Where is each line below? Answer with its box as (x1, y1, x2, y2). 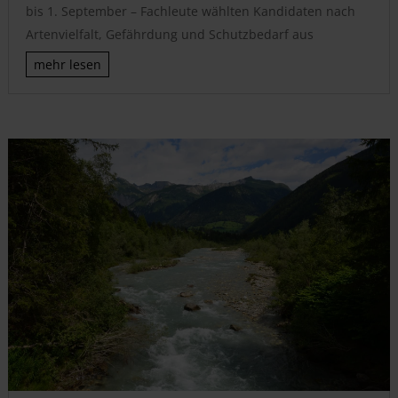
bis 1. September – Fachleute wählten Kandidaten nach (25, 3, 355, 20)
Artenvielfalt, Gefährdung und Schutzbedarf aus (25, 26, 314, 44)
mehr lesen (33, 56, 101, 74)
